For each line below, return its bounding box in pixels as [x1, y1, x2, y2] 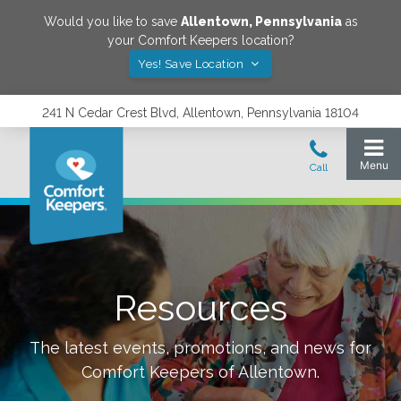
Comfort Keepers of [81, 363, 238, 381]
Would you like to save [43, 14, 181, 29]
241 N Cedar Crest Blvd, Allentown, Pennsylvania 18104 [42, 106, 359, 120]
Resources [114, 286, 287, 328]
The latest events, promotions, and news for [30, 338, 371, 357]
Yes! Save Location [138, 57, 247, 71]
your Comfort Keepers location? [107, 33, 294, 47]
